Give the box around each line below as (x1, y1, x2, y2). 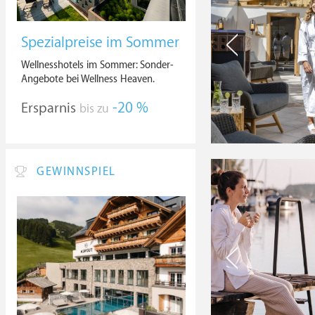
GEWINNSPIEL (37, 165, 116, 179)
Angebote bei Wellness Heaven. (21, 73, 155, 85)
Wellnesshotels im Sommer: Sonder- (21, 59, 174, 71)
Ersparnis (21, 100, 76, 116)
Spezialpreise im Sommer (21, 34, 179, 51)
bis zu (79, 102, 109, 116)
